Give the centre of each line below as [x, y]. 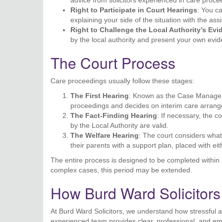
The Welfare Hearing [105, 135]
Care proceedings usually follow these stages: [122, 81]
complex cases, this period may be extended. [121, 170]
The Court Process [113, 63]
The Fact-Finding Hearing [114, 115]
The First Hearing [100, 96]
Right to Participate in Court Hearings [134, 10]
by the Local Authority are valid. [119, 125]
